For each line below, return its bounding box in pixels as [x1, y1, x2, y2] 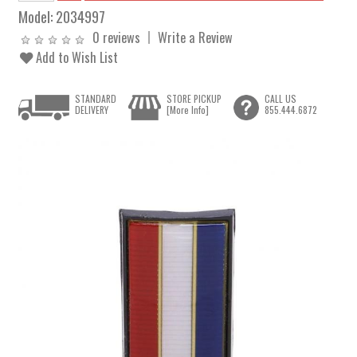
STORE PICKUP [166, 92, 222, 106]
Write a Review [158, 27, 233, 47]
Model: [18, 6, 57, 27]
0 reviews [92, 27, 141, 47]
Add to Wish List [33, 47, 119, 67]
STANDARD [75, 92, 117, 106]
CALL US [264, 92, 296, 106]
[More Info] [166, 103, 209, 117]
